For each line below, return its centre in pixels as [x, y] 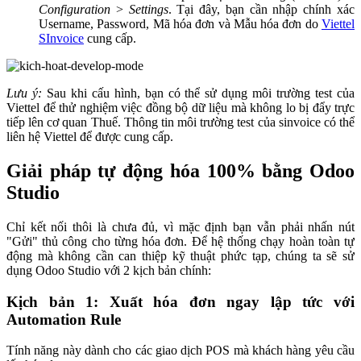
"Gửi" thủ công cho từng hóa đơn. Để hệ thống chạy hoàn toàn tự [180, 241]
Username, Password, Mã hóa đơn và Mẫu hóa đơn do [180, 23]
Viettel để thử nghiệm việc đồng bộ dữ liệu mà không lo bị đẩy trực [180, 107]
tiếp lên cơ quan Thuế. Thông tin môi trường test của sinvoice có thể [180, 122]
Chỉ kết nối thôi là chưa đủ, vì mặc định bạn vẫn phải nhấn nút [180, 226]
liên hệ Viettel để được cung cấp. [90, 136]
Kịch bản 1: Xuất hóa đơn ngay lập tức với [180, 301]
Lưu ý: [24, 93]
